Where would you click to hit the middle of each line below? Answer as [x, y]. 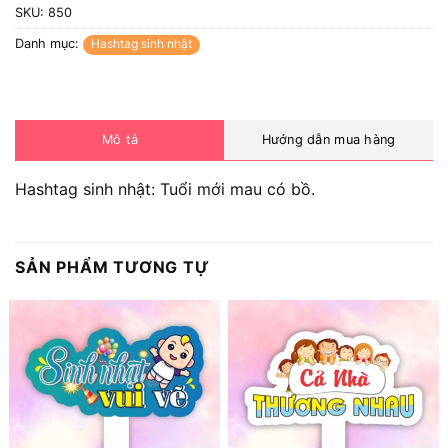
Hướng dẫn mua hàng [328, 140]
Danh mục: [49, 43]
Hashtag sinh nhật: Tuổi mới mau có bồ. [165, 189]
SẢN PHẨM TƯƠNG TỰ [112, 267]
